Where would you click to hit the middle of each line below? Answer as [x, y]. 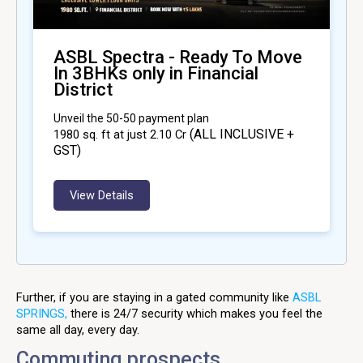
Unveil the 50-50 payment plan [131, 118]
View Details [102, 195]
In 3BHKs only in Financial [156, 73]
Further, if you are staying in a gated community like [154, 297]
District [83, 89]
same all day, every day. [78, 329]
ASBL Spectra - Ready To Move [178, 57]
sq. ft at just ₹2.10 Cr [135, 134]
